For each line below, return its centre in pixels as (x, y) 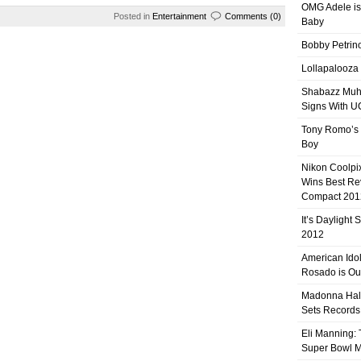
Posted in (133, 16)
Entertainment (179, 16)
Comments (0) (253, 16)
